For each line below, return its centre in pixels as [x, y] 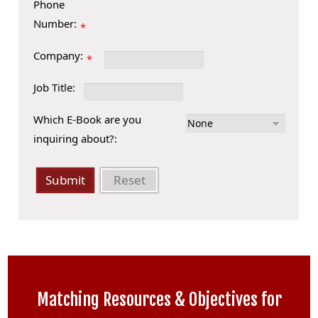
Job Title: [55, 87]
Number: [55, 23]
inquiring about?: [76, 138]
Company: [59, 55]
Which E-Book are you [88, 119]
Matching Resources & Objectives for [159, 299]
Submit [66, 180]
